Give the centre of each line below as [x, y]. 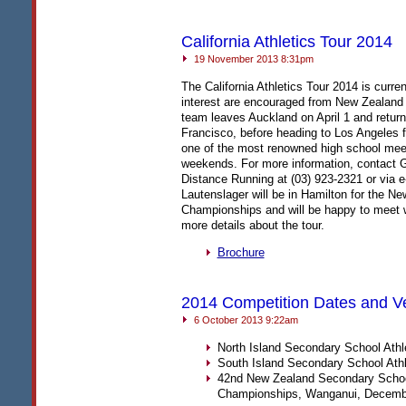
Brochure [241, 253]
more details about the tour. [252, 226]
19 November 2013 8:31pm [252, 59]
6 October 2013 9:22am [244, 320]
